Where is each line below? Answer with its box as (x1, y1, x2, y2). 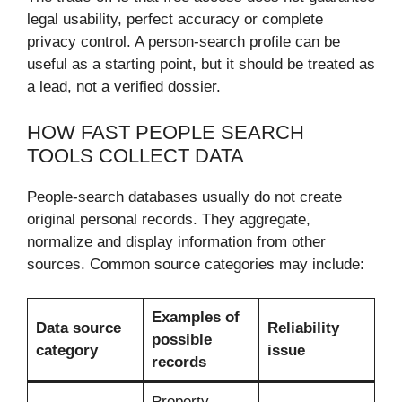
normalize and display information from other (27, 232, 326, 250)
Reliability (267, 319, 339, 337)
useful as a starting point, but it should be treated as (27, 56, 375, 74)
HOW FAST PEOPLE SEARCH (27, 120, 304, 144)
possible (151, 331, 212, 349)
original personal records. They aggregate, (27, 210, 310, 228)
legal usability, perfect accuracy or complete (27, 11, 323, 29)
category (35, 342, 98, 360)
